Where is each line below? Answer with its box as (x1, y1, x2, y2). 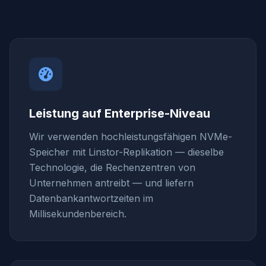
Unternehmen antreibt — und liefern (29, 177, 194, 189)
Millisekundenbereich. (29, 208, 126, 220)
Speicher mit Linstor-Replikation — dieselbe (29, 146, 224, 158)
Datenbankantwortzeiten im (29, 192, 153, 204)
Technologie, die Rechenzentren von (29, 161, 195, 173)
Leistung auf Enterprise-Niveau (29, 106, 210, 121)
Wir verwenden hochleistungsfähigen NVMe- (29, 131, 232, 142)
